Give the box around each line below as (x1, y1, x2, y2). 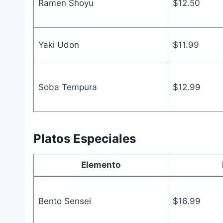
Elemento (81, 159, 120, 170)
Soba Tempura (38, 82, 97, 92)
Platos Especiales (33, 131, 136, 146)
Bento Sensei (38, 196, 91, 206)
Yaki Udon (38, 39, 79, 50)
